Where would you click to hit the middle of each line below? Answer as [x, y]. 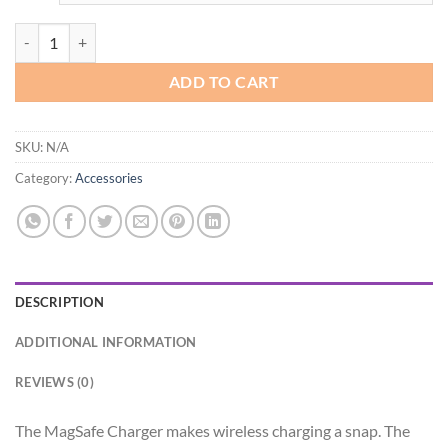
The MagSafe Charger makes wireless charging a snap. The [212, 430]
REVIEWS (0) [54, 381]
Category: [45, 177]
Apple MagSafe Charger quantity [115, 33]
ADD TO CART [224, 81]
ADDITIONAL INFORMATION [106, 341]
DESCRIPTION [59, 301]
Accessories [109, 177]
